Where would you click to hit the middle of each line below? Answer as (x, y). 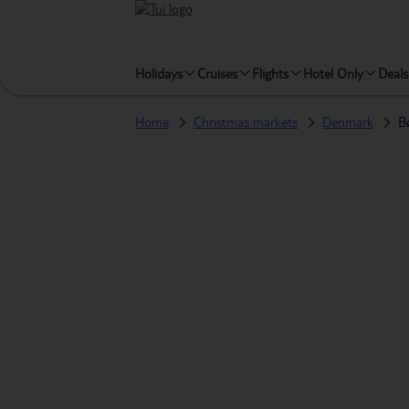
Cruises (217, 73)
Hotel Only (333, 73)
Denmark (348, 122)
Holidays (159, 73)
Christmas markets (246, 122)
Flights (270, 73)
